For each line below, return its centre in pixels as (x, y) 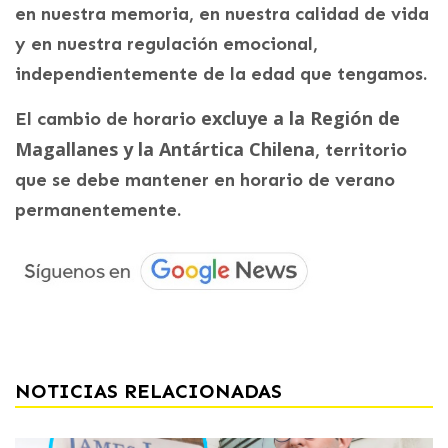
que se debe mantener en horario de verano (205, 180)
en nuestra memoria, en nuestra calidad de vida (222, 14)
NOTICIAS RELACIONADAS (148, 391)
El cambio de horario (108, 119)
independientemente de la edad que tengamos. (221, 74)
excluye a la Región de (300, 118)
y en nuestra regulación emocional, (166, 44)
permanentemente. (98, 210)
